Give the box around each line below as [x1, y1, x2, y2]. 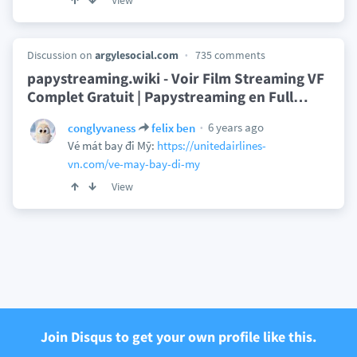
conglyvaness [67, 120, 135, 135]
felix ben [151, 120, 195, 135]
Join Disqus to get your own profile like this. [41, 328, 316, 346]
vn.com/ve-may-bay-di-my [67, 156, 200, 171]
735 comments [194, 48, 265, 62]
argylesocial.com [94, 48, 178, 62]
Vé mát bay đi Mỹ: [67, 138, 157, 153]
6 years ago [205, 120, 264, 135]
